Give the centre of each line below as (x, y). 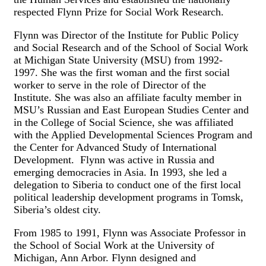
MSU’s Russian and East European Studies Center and (131, 110)
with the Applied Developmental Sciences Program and (133, 135)
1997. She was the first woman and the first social (122, 73)
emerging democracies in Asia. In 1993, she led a (120, 172)
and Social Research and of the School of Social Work (131, 48)
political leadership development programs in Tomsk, (129, 197)
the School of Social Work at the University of (114, 246)
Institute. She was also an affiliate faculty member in (128, 98)
